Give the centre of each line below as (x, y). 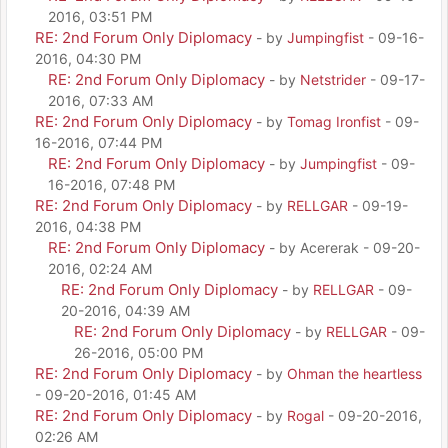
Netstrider (333, 79)
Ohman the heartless (354, 373)
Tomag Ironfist (334, 121)
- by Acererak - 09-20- (344, 247)
